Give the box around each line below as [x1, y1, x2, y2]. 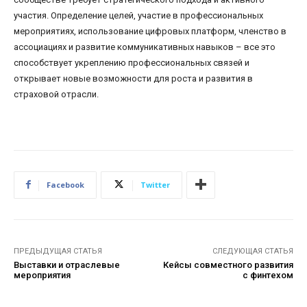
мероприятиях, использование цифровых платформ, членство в [14, 25, 286, 36]
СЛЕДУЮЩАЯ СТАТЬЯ [212, 246, 293, 256]
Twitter [140, 179, 170, 190]
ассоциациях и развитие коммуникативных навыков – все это [14, 41, 275, 52]
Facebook [47, 179, 84, 190]
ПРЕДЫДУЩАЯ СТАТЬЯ [14, 246, 102, 256]
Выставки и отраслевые [14, 259, 120, 270]
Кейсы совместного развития [162, 259, 293, 270]
